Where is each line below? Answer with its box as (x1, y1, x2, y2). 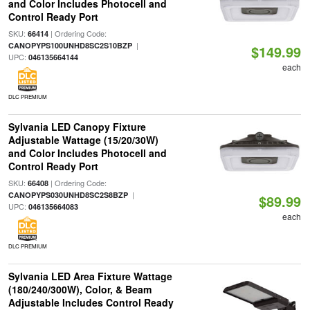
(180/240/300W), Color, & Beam (8, 282, 152, 296)
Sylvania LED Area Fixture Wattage (8, 269, 172, 283)
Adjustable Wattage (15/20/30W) (8, 133, 158, 147)
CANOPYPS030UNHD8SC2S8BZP (8, 190, 128, 200)
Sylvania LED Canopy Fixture (8, 120, 146, 134)
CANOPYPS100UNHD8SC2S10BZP (8, 40, 132, 51)
